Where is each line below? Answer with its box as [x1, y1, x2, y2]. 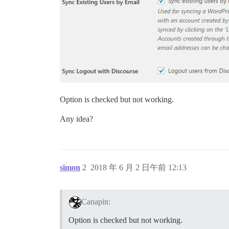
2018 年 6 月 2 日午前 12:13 [90, 163, 187, 172]
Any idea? [60, 114, 93, 124]
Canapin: [81, 197, 110, 207]
